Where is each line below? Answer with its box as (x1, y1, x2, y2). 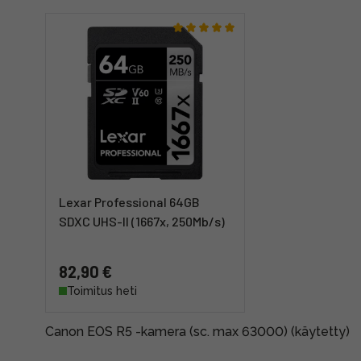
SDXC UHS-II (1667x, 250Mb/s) (59, 214, 225, 229)
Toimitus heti (67, 284, 137, 297)
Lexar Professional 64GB (59, 194, 200, 210)
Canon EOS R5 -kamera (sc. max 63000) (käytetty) (45, 324, 350, 339)
